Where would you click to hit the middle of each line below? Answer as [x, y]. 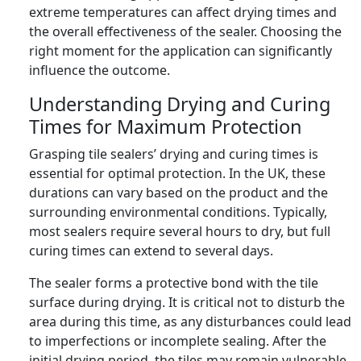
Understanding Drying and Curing [180, 104]
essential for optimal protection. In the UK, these [177, 173]
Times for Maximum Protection [166, 126]
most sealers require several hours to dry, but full [180, 231]
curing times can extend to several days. [151, 250]
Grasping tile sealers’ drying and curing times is [174, 154]
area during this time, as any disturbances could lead [190, 321]
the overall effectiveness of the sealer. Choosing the [185, 31]
